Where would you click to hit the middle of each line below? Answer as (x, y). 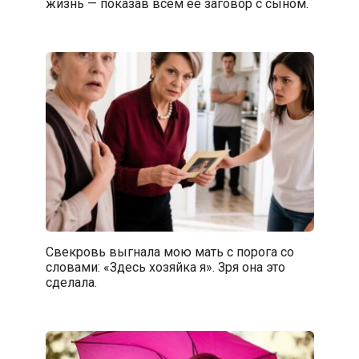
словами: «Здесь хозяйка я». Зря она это (165, 267)
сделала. (71, 282)
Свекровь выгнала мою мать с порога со (169, 252)
